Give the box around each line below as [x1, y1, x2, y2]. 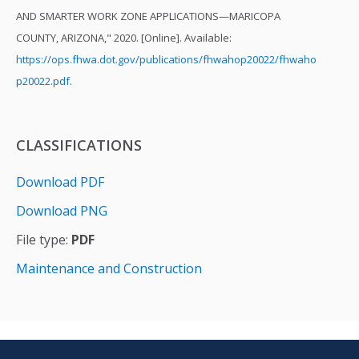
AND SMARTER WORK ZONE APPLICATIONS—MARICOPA [16, 9, 280, 24]
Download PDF [16, 173, 104, 192]
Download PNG [16, 202, 107, 220]
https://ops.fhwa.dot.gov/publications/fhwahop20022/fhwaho [16, 52, 317, 67]
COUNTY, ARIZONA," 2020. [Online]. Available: [16, 30, 232, 46]
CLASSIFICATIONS [16, 135, 142, 155]
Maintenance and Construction [16, 260, 202, 278]
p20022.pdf [16, 74, 70, 89]
